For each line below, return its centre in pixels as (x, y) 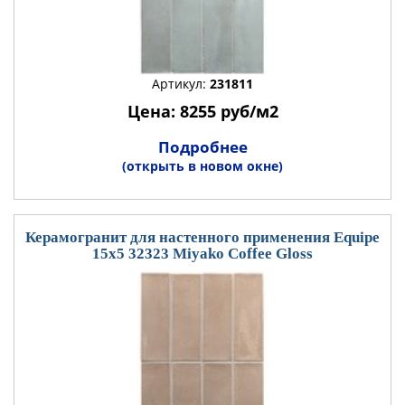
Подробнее (202, 147)
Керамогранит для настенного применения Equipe (202, 237)
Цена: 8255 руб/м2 (202, 111)
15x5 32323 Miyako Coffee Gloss (202, 254)
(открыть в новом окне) (202, 166)
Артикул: (181, 84)
